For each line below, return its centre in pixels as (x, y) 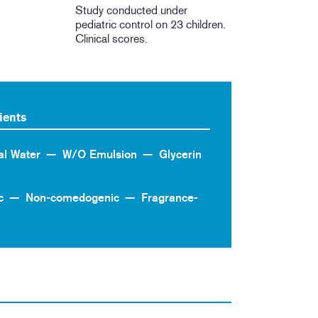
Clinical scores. (112, 39)
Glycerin (180, 155)
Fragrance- (170, 197)
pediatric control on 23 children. (151, 25)
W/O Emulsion (100, 155)
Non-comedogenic (72, 197)
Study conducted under (132, 11)
